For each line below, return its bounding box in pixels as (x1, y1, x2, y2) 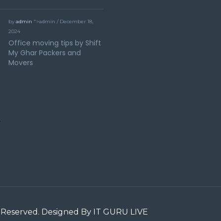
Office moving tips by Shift (8, 38, 101, 48)
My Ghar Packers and (8, 48, 81, 58)
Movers (8, 58, 33, 68)
